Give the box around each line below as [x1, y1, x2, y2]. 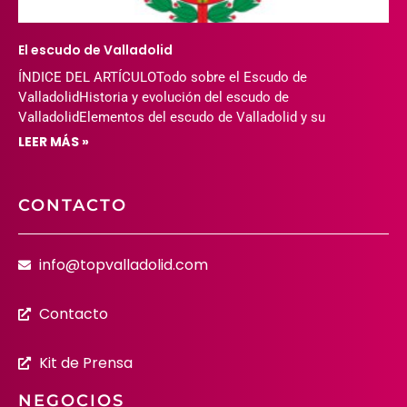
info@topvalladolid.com [38, 253, 208, 275]
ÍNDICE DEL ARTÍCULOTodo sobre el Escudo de [18, 68, 307, 85]
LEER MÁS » [18, 132, 89, 151]
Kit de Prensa [38, 352, 133, 373]
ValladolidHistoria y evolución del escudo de [18, 88, 289, 105]
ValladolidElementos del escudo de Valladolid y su [18, 108, 325, 125]
